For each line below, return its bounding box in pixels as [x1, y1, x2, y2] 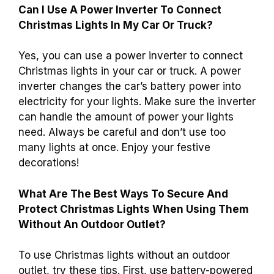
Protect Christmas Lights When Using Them [18, 202, 249, 215]
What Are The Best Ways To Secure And [18, 187, 228, 200]
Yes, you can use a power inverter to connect [18, 50, 243, 62]
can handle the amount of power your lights [18, 111, 234, 124]
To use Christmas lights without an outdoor [18, 249, 230, 262]
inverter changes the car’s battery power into [18, 80, 241, 93]
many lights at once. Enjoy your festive [18, 141, 210, 154]
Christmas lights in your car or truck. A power [18, 65, 241, 78]
